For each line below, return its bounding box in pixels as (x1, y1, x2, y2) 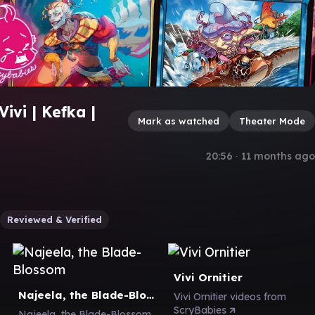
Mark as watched (138, 115, 219, 127)
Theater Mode (239, 115, 305, 127)
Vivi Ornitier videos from (174, 290, 286, 303)
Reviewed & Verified (7, 213, 102, 225)
